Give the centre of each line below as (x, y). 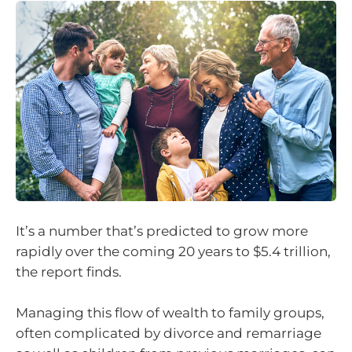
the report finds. (69, 272)
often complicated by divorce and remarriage (169, 333)
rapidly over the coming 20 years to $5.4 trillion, (173, 251)
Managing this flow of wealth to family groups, (170, 312)
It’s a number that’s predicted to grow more (162, 231)
